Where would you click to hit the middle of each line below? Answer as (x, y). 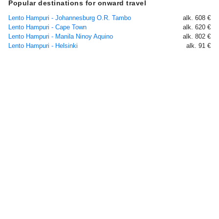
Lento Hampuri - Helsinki (43, 46)
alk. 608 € (197, 18)
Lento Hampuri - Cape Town (47, 27)
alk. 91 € (198, 46)
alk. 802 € (197, 36)
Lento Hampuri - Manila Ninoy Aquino (61, 36)
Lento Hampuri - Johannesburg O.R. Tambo (70, 18)
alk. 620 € (197, 27)
